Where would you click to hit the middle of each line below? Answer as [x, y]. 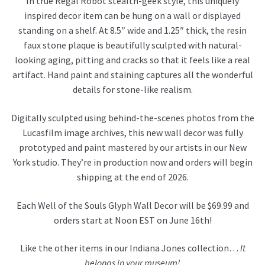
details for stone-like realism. [132, 90]
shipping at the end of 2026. [132, 177]
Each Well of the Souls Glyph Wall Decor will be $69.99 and [132, 205]
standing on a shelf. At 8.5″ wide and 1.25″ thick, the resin [132, 30]
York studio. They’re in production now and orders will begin [132, 162]
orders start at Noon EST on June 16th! [132, 220]
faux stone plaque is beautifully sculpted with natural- [132, 45]
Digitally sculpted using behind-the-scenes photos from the [132, 117]
